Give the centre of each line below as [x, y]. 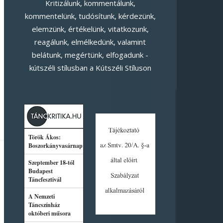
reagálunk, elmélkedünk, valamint [90, 42]
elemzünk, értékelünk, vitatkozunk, [90, 29]
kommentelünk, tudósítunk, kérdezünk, [90, 16]
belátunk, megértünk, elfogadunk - [90, 55]
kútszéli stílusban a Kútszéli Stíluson [90, 68]
